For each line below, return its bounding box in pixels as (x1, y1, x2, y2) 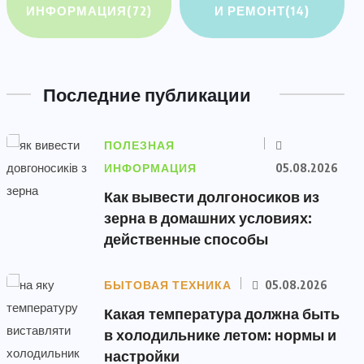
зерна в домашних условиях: (104, 208, 312, 227)
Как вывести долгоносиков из (104, 187, 319, 206)
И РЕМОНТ (214, 3, 285, 18)
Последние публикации (43, 83, 251, 106)
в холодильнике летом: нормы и (104, 325, 336, 344)
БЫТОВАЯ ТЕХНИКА (104, 278, 232, 292)
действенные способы (104, 229, 268, 248)
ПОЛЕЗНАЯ (104, 138, 175, 153)
